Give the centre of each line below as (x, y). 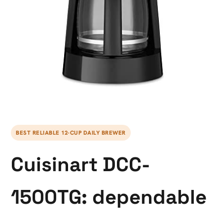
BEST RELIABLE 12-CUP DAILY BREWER (71, 132)
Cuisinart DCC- (80, 165)
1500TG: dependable (109, 197)
